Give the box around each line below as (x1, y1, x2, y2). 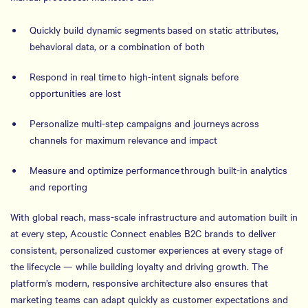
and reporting (30, 179, 90, 193)
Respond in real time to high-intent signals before (30, 69, 239, 83)
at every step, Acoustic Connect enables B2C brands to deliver (10, 226, 276, 240)
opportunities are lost (30, 86, 121, 100)
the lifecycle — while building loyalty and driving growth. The (10, 259, 268, 273)
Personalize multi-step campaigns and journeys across (30, 116, 259, 130)
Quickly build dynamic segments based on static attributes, (30, 23, 278, 36)
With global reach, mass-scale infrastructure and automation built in (10, 210, 298, 223)
